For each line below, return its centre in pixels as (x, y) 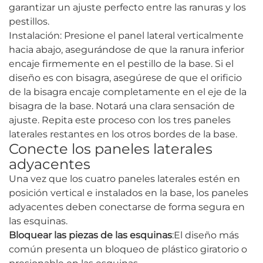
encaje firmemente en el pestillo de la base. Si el (121, 64)
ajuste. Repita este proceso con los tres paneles (120, 120)
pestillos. (29, 22)
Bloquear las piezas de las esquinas (90, 235)
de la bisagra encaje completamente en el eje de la (128, 92)
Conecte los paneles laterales (111, 149)
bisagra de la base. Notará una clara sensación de (122, 106)
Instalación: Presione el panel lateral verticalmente (126, 36)
